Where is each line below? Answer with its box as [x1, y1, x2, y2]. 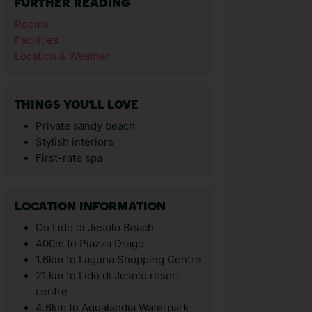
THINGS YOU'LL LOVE [15, 100, 139, 111]
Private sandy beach [36, 120, 135, 132]
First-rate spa [36, 152, 102, 164]
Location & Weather [15, 50, 110, 63]
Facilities [15, 34, 58, 47]
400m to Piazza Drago [36, 237, 144, 250]
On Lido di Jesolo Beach [36, 221, 154, 234]
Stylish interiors [36, 136, 114, 148]
